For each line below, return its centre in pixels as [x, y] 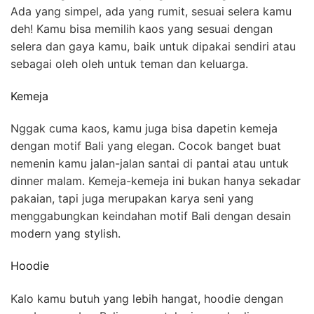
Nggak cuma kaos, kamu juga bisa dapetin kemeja [144, 129]
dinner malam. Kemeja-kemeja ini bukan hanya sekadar [156, 181]
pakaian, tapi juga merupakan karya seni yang [132, 199]
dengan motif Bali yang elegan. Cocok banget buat [146, 146]
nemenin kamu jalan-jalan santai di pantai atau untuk [150, 164]
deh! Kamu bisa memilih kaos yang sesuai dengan [142, 28]
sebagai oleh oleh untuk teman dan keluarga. [129, 63]
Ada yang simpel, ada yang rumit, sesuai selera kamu [151, 11]
